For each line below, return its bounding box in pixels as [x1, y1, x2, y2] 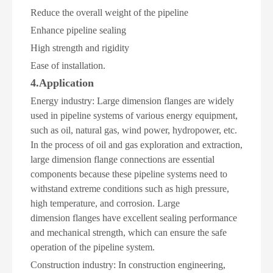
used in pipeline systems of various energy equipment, [30, 110, 238, 121]
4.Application [30, 76, 94, 89]
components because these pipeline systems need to [30, 168, 227, 179]
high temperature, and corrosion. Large [30, 197, 180, 208]
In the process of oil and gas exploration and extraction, [30, 139, 243, 150]
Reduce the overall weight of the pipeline [30, 7, 188, 18]
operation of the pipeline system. [30, 241, 155, 252]
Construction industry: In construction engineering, [30, 259, 225, 270]
